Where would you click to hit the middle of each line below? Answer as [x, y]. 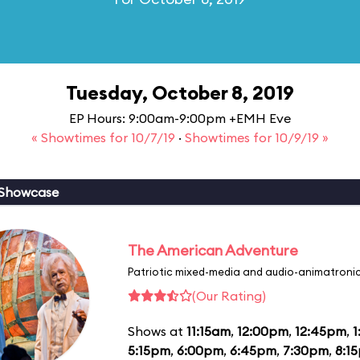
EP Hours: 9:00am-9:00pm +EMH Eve [180, 118]
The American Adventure [213, 250]
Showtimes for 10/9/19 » [257, 137]
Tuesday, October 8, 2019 [180, 92]
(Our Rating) [229, 295]
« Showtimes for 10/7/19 [105, 137]
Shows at [157, 331]
